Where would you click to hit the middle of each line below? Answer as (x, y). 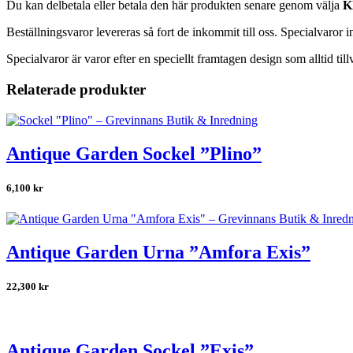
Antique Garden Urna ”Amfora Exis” (158, 252)
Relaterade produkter (76, 89)
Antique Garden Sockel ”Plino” (134, 153)
